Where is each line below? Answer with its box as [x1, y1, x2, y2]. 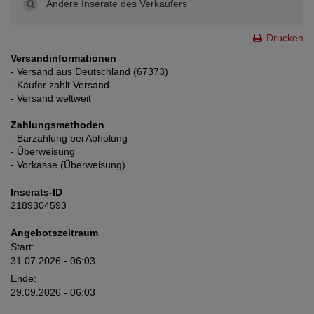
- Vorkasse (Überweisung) [11, 159, 125, 171]
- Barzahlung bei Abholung [11, 132, 128, 144]
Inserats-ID [11, 186, 62, 198]
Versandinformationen [11, 53, 116, 64]
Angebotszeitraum [11, 227, 98, 239]
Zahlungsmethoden [11, 119, 104, 131]
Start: [11, 241, 34, 253]
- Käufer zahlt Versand [11, 79, 109, 91]
